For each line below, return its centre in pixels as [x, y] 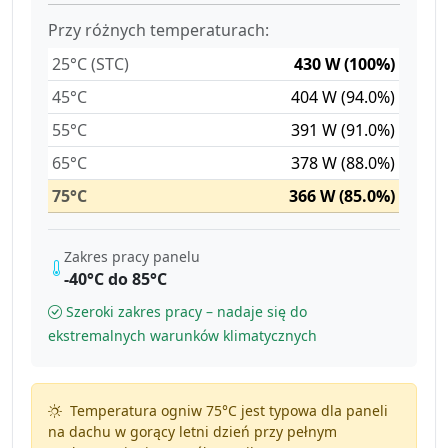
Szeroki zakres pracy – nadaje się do [187, 311]
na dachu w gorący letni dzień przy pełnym [192, 431]
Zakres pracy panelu [132, 256]
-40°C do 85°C [116, 278]
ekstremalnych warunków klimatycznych [183, 335]
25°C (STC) [91, 63]
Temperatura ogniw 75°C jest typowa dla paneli [226, 410]
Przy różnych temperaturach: [159, 29]
